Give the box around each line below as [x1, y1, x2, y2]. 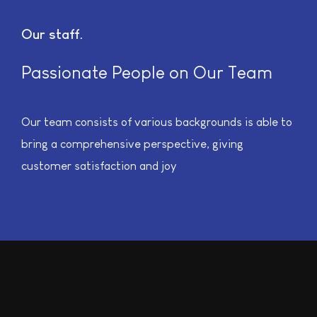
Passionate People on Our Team [21, 62, 272, 82]
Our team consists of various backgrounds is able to [21, 115, 292, 129]
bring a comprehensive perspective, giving [21, 137, 243, 151]
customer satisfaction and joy [21, 159, 176, 173]
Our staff [21, 26, 79, 42]
